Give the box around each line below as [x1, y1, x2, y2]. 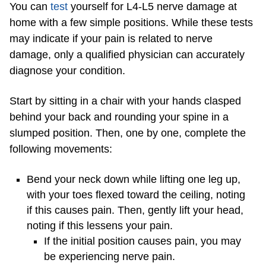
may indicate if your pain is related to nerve [9, 33, 213, 45]
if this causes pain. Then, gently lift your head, [27, 204, 243, 217]
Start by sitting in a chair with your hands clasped [9, 95, 241, 107]
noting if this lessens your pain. [27, 220, 173, 232]
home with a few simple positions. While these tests [9, 17, 253, 29]
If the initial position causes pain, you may [44, 235, 241, 248]
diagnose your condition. [9, 65, 128, 77]
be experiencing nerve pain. [44, 251, 178, 263]
